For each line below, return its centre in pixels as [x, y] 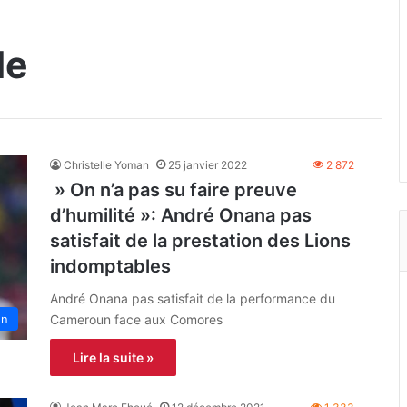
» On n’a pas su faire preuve [174, 189]
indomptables [110, 266]
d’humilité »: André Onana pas [181, 215]
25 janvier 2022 [208, 164]
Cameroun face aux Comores [136, 319]
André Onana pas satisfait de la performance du [193, 298]
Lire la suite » [113, 357]
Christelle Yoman [106, 164]
